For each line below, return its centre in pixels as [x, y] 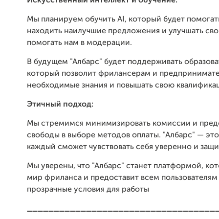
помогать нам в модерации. [79, 43]
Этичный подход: [60, 104]
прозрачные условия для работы [88, 189]
